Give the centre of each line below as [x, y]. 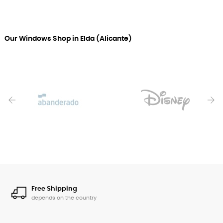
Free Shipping [54, 189]
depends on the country [64, 198]
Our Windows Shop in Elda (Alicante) [68, 39]
